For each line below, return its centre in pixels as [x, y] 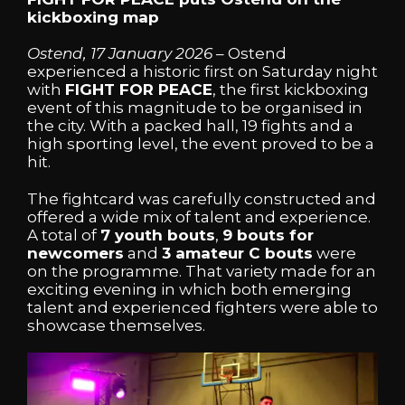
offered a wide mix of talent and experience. [199, 217]
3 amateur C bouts [237, 253]
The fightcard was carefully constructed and [202, 198]
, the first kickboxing [291, 90]
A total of [64, 235]
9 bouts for [268, 235]
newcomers [75, 253]
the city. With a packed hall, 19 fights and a [190, 126]
